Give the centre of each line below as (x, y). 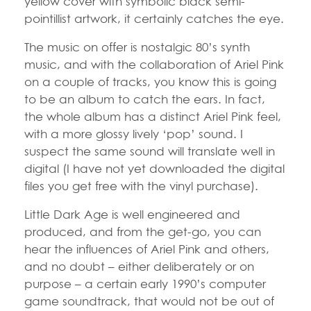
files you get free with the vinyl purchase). (141, 185)
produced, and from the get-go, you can (143, 231)
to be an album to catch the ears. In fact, (145, 99)
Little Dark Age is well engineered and (132, 214)
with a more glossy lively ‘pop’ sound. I (134, 133)
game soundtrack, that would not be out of (149, 301)
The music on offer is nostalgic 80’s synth (137, 47)
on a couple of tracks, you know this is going (150, 81)
